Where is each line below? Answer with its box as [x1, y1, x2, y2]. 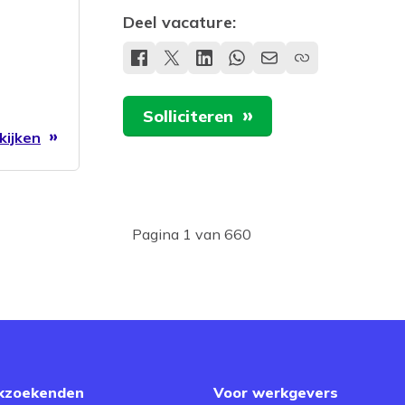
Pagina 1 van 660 [131, 225, 251, 243]
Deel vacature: [123, 12, 236, 33]
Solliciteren [143, 106, 233, 127]
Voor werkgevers [213, 382, 338, 401]
